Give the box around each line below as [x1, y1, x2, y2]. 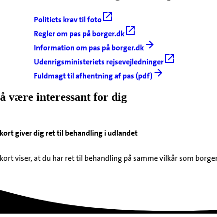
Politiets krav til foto [33, 15, 102, 25]
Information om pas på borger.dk [33, 43, 144, 53]
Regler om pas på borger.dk [33, 29, 124, 39]
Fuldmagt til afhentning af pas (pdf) [33, 71, 153, 81]
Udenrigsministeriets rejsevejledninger [33, 57, 164, 67]
